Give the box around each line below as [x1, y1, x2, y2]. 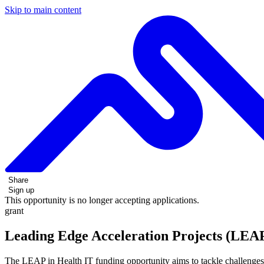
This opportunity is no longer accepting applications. [5, 194, 199, 205]
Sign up [8, 185, 34, 194]
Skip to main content [5, 5, 81, 15]
